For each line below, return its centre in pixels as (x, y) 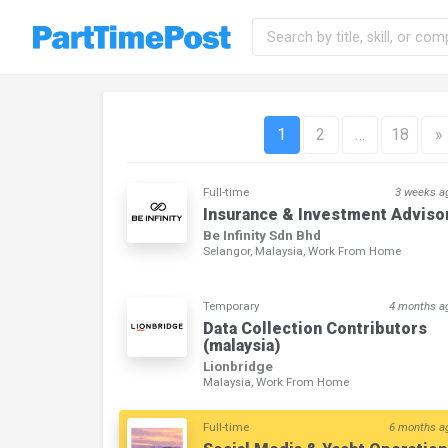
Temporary (231, 306)
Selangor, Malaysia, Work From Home (302, 251)
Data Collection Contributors (315, 329)
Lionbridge (238, 366)
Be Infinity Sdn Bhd (262, 235)
